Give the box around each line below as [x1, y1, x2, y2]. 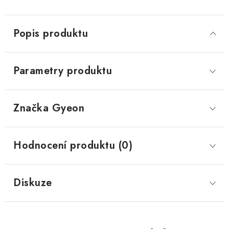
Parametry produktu [13, 63, 112, 78]
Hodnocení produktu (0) [13, 138, 132, 153]
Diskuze [13, 175, 52, 190]
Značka [13, 101, 49, 116]
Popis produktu [13, 26, 88, 41]
